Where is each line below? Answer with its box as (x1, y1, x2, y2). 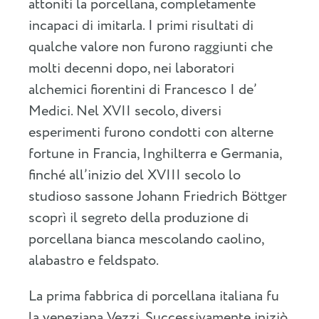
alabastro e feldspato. (28, 251, 159, 272)
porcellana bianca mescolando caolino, (28, 229, 263, 251)
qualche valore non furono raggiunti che (28, 37, 273, 58)
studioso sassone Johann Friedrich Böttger (28, 187, 287, 208)
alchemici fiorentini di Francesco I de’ (28, 80, 256, 101)
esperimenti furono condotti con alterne (28, 122, 273, 144)
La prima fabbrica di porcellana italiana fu (28, 286, 279, 308)
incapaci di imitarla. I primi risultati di (28, 16, 253, 37)
